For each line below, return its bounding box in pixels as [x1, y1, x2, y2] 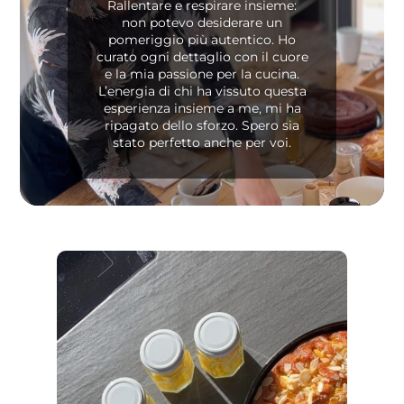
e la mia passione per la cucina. [105, 65, 299, 82]
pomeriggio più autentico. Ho [108, 31, 296, 48]
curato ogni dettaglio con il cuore [96, 48, 308, 65]
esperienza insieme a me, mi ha [103, 99, 301, 116]
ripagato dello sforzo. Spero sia [105, 116, 299, 133]
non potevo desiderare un [122, 14, 282, 31]
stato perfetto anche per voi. [113, 133, 291, 151]
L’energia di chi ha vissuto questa [97, 82, 307, 99]
